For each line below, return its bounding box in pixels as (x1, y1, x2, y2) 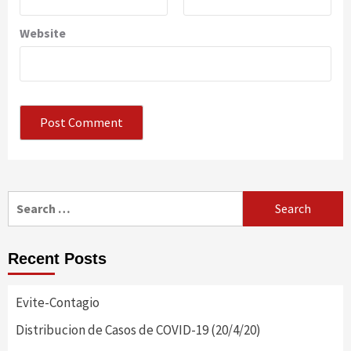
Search (7, 191, 46, 208)
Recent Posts (8, 249, 107, 267)
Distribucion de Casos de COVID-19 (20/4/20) (16, 320, 261, 338)
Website (20, 24, 66, 41)
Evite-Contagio (16, 293, 100, 311)
